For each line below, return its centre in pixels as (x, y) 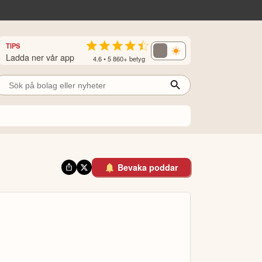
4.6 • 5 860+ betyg (119, 58)
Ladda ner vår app (40, 57)
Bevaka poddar (148, 168)
